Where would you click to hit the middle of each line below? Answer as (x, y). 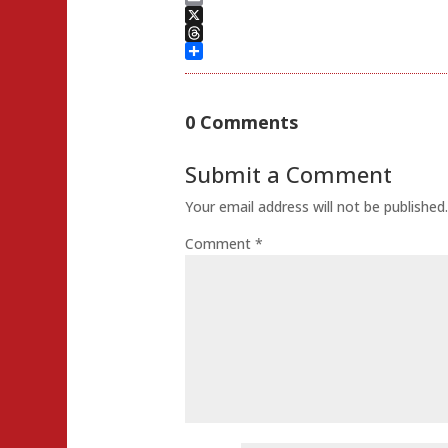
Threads (212, 51)
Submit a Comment (289, 173)
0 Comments (242, 121)
